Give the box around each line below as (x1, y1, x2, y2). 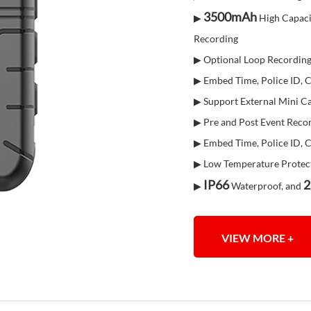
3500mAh (203, 9, 257, 24)
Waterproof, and (229, 180, 303, 192)
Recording (194, 33, 238, 44)
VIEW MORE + (221, 231, 294, 244)
